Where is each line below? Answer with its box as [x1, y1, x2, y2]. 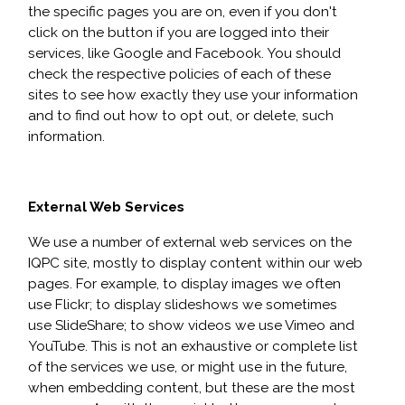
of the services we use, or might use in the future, [28, 359, 347, 375]
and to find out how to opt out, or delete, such [28, 108, 334, 124]
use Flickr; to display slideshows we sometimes [28, 297, 337, 313]
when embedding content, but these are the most [28, 380, 355, 396]
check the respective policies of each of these [28, 66, 331, 82]
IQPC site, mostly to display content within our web [28, 255, 363, 271]
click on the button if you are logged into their [28, 24, 329, 41]
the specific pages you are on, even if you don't [28, 4, 337, 20]
